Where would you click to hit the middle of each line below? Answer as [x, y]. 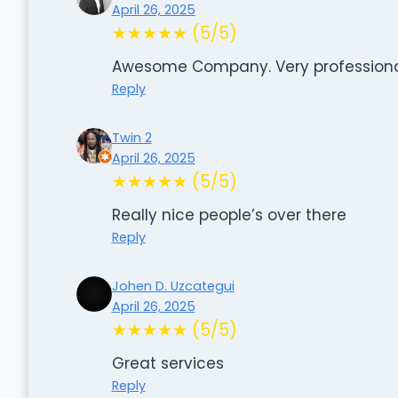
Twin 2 [131, 137]
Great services [167, 363]
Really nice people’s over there [229, 215]
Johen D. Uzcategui [173, 286]
